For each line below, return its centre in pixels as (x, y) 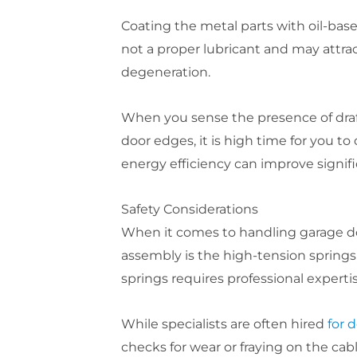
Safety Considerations (189, 209)
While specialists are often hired (224, 324)
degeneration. (165, 72)
